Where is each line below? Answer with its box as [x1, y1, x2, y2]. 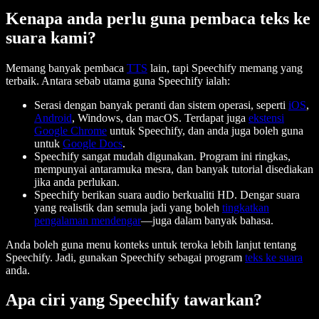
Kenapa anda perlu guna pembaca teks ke [6, 9, 310, 28]
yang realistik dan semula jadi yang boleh [34, 201, 222, 214]
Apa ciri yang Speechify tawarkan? [6, 291, 262, 310]
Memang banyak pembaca [6, 61, 127, 74]
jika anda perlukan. [34, 175, 120, 188]
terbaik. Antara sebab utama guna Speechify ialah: [6, 74, 230, 87]
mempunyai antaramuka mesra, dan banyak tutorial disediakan [34, 162, 313, 175]
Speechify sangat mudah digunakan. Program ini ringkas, [34, 150, 291, 162]
